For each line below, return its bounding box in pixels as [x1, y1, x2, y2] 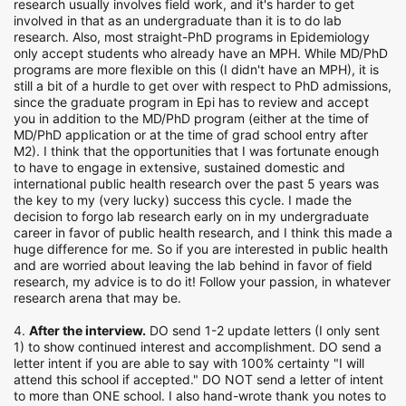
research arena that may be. [14, 290, 181, 305]
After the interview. [29, 323, 146, 338]
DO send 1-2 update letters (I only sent [146, 323, 380, 338]
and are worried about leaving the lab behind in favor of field [14, 257, 372, 273]
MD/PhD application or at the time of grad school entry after [14, 127, 368, 142]
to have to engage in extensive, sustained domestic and [14, 159, 345, 175]
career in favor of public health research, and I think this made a [14, 225, 392, 240]
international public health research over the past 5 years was [14, 176, 379, 191]
